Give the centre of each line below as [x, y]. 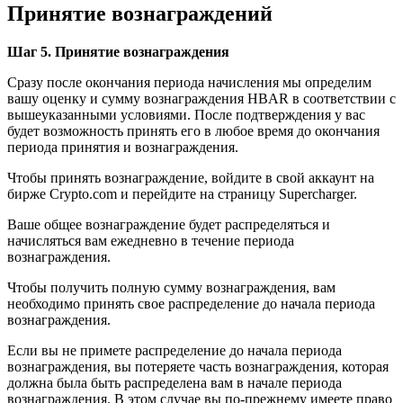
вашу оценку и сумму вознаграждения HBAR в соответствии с [201, 98]
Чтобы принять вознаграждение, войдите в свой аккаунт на [191, 177]
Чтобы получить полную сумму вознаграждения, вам [171, 287]
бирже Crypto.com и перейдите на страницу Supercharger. [182, 193]
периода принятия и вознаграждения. [123, 147]
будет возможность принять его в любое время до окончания [193, 130]
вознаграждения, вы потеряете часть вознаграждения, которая [198, 366]
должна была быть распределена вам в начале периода [175, 382]
